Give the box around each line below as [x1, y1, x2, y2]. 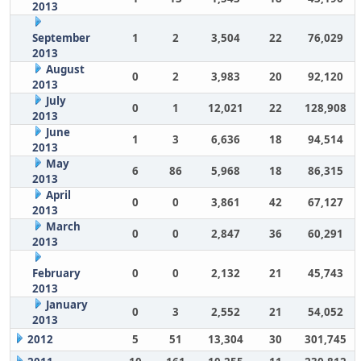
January [45, 297, 88, 312]
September [31, 31, 90, 45]
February [31, 266, 81, 280]
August [45, 62, 85, 77]
